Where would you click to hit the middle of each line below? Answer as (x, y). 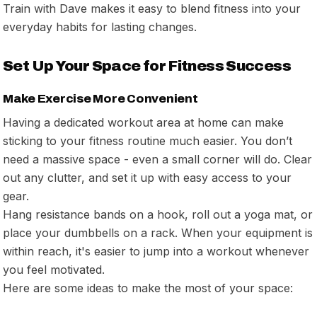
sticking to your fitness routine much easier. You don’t (148, 140)
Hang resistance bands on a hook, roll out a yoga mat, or (158, 214)
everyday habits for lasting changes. (100, 27)
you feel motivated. (54, 269)
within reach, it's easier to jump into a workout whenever (156, 251)
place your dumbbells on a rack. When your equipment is (158, 232)
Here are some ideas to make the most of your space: (148, 288)
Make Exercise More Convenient (100, 98)
